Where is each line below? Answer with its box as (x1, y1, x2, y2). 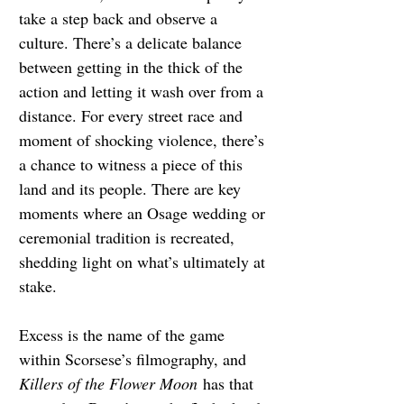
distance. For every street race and (19, 104, 247, 126)
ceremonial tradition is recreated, (19, 225, 239, 248)
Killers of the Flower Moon (19, 372, 197, 394)
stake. (19, 274, 57, 297)
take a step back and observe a (19, 6, 222, 29)
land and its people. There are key (19, 177, 245, 199)
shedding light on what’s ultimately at (19, 250, 270, 272)
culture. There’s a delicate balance (19, 31, 246, 53)
